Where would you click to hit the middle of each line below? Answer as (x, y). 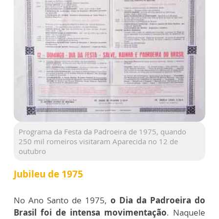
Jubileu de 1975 (48, 174)
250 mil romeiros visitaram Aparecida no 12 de (98, 142)
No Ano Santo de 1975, (62, 200)
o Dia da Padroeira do (158, 200)
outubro (32, 151)
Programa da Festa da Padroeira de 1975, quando (102, 132)
